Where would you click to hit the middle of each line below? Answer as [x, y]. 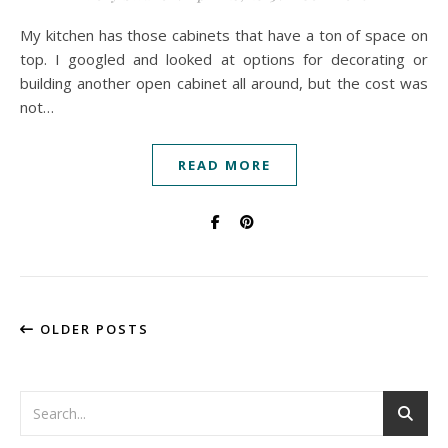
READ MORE [224, 165]
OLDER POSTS [92, 329]
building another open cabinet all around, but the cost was [224, 83]
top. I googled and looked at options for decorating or [224, 59]
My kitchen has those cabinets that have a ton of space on [26, 35]
